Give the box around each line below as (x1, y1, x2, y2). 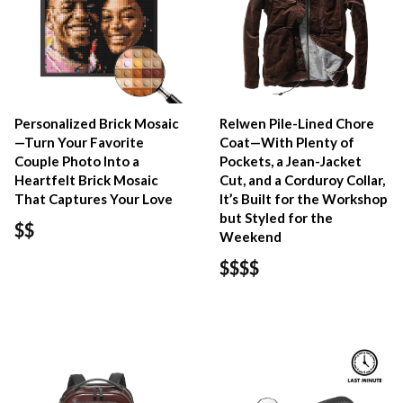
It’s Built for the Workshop (219, 191, 389, 208)
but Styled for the (219, 210, 334, 227)
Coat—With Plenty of (219, 134, 355, 151)
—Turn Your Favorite (14, 134, 144, 151)
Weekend (219, 228, 282, 246)
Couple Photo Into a (14, 153, 139, 170)
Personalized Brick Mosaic (14, 115, 179, 132)
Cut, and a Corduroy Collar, (219, 172, 386, 189)
